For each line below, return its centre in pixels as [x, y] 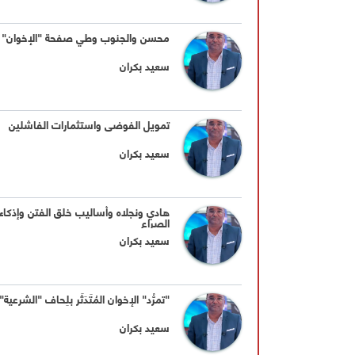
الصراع [156, 223]
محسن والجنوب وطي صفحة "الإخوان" [86, 37]
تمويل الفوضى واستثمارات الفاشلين [90, 124]
